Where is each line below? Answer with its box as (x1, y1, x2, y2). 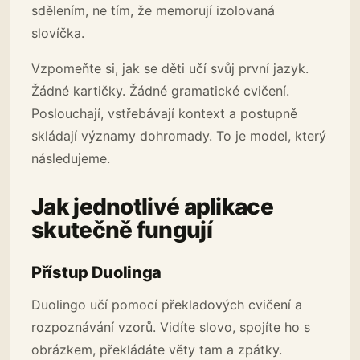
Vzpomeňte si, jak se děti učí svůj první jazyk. (31, 59, 309, 76)
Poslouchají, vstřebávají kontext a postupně (31, 104, 297, 121)
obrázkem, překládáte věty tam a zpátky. (31, 341, 282, 358)
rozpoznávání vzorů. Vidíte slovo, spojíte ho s (31, 318, 310, 335)
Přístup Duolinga (31, 262, 162, 282)
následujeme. (31, 149, 110, 166)
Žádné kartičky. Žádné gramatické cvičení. (31, 82, 289, 99)
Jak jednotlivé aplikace (31, 192, 273, 220)
